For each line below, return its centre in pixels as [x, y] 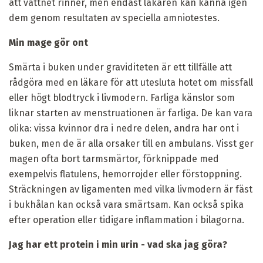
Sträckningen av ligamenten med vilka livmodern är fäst [131, 189]
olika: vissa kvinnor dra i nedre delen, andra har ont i [124, 128]
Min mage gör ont [48, 42]
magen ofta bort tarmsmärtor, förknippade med [114, 159]
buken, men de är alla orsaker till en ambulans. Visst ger [131, 143]
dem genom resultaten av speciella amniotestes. [114, 18]
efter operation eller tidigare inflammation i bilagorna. [127, 220]
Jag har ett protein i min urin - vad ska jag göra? [118, 244]
